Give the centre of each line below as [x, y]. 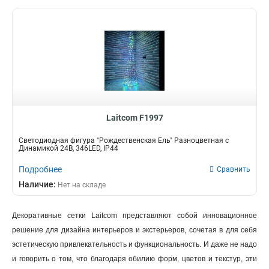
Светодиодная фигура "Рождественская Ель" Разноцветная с [124, 141]
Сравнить [234, 169]
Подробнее [40, 169]
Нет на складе [82, 185]
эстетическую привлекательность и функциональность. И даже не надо [134, 244]
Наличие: [38, 184]
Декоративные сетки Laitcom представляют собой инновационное [134, 216]
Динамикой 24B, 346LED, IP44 [68, 148]
